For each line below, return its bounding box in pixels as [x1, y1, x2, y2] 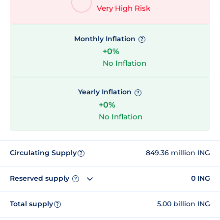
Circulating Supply [10, 148, 77, 158]
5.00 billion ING [157, 199, 210, 209]
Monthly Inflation [74, 34, 137, 44]
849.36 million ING [146, 148, 210, 158]
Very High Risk [96, 3, 150, 13]
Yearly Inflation [78, 87, 134, 97]
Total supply [10, 199, 53, 209]
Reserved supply [10, 174, 71, 183]
